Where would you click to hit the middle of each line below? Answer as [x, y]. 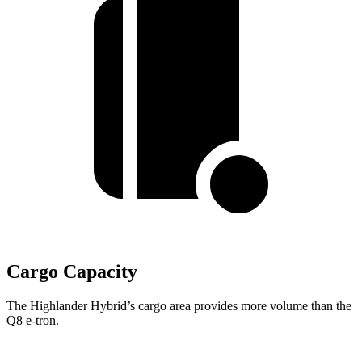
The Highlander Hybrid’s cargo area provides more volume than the [179, 306]
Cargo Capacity [72, 272]
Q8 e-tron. [33, 321]
